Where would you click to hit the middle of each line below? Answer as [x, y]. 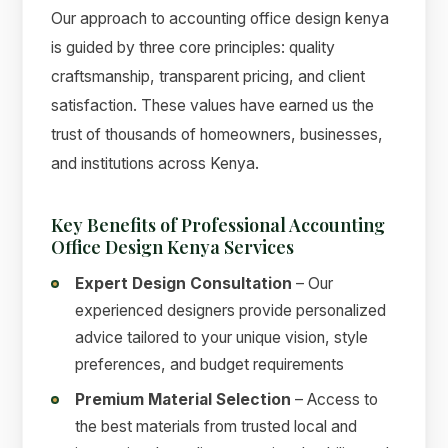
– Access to [335, 400]
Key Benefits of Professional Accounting [218, 224]
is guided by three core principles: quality [193, 47]
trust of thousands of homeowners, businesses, [217, 134]
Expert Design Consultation [184, 284]
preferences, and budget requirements [210, 365]
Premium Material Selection [183, 400]
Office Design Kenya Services [173, 246]
